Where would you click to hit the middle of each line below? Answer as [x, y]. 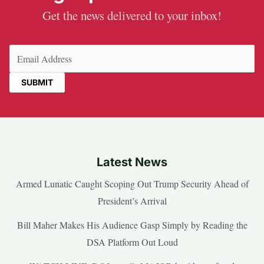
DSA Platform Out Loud [132, 242]
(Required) [173, 53]
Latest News [132, 162]
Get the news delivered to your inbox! [132, 16]
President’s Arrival [132, 201]
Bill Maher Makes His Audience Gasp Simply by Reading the [132, 225]
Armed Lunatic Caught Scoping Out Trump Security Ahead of [132, 184]
